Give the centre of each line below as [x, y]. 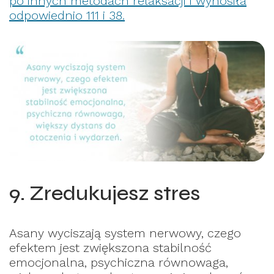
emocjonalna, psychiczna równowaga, [119, 262]
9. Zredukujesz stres [105, 193]
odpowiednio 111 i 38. [67, 16]
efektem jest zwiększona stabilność [110, 247]
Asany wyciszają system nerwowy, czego [125, 233]
